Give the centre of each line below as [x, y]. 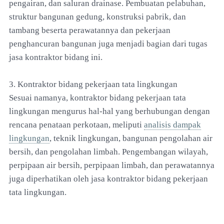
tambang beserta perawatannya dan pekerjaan [90, 30]
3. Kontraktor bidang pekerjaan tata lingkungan [93, 84]
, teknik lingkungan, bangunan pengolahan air [131, 138]
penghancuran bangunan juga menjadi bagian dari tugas [108, 43]
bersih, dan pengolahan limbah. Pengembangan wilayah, [108, 151]
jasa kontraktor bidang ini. [56, 57]
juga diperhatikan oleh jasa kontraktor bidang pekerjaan [108, 178]
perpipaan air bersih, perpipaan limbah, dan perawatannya [112, 165]
